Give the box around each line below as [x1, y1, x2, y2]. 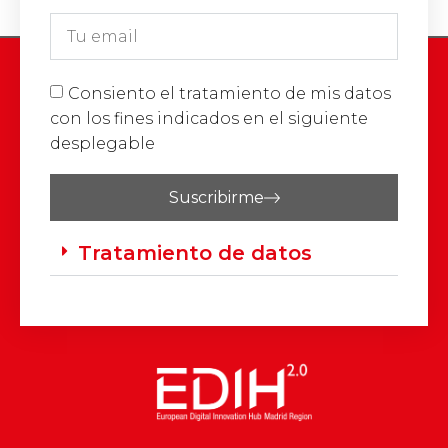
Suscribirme [168, 187, 264, 207]
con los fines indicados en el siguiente [50, 108, 368, 128]
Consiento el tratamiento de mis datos [68, 83, 391, 103]
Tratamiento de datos [78, 241, 312, 266]
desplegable [50, 133, 155, 153]
